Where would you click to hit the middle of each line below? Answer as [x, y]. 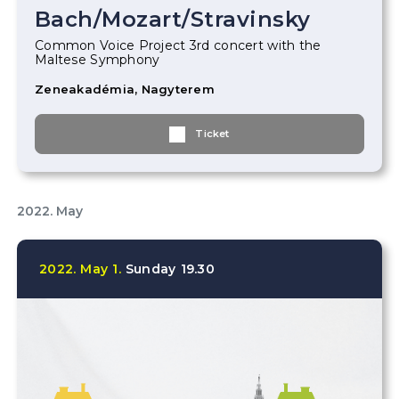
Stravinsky [250, 19]
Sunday [151, 269]
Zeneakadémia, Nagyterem [125, 89]
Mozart [142, 19]
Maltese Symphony [98, 60]
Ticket [212, 134]
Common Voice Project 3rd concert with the [178, 45]
